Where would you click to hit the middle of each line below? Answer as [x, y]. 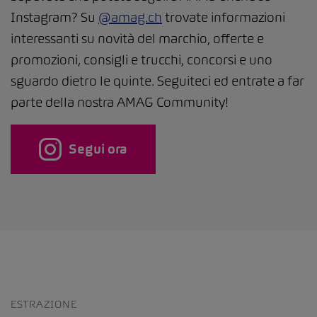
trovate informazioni [224, 17]
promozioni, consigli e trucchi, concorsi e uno [142, 59]
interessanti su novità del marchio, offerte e [137, 38]
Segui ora [98, 149]
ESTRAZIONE [44, 304]
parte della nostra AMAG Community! [120, 102]
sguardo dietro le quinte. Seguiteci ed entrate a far [157, 81]
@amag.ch [130, 17]
